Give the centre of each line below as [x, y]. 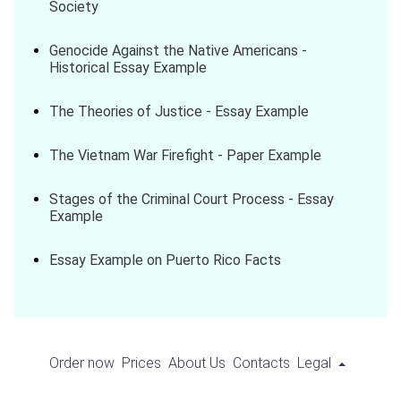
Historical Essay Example [128, 68]
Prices [141, 363]
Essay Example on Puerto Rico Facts [165, 260]
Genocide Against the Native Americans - [178, 51]
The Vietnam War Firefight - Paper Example [185, 155]
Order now [81, 363]
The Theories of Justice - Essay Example [179, 111]
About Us [196, 363]
